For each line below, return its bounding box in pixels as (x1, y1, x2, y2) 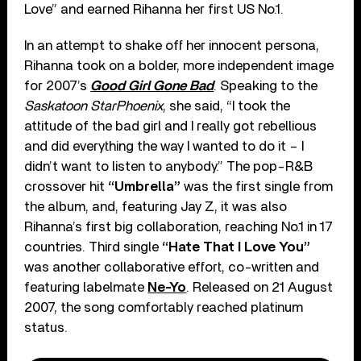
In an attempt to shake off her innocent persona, (24, 38, 320, 52)
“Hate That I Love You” (162, 239, 311, 254)
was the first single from (180, 179, 334, 193)
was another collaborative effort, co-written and (24, 259, 320, 274)
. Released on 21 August (186, 280, 334, 294)
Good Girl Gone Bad (90, 78, 214, 93)
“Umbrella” (108, 179, 181, 193)
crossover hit (24, 179, 109, 193)
